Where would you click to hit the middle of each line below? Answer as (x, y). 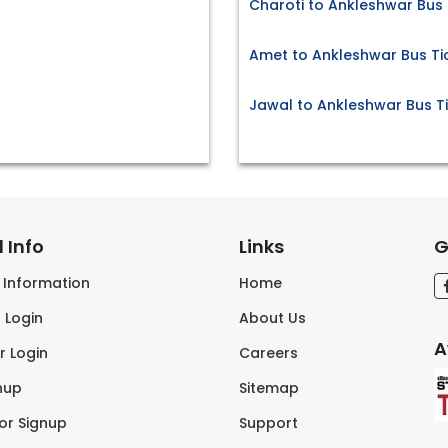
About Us (272, 318)
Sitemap (269, 388)
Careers (268, 353)
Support (268, 423)
